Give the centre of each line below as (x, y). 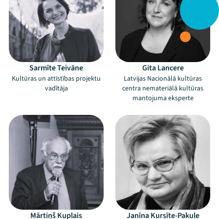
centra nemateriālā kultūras (163, 88)
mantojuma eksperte (163, 98)
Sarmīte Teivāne (56, 68)
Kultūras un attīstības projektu (56, 79)
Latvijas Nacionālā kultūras (163, 79)
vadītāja (56, 88)
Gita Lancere (163, 68)
